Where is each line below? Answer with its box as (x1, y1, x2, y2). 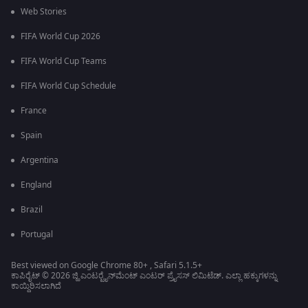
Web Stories (21, 5, 67, 19)
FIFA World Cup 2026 (21, 30, 100, 43)
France (21, 104, 47, 118)
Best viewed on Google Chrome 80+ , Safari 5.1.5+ (11, 259, 202, 272)
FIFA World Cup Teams (21, 55, 107, 68)
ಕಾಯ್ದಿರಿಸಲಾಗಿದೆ (11, 280, 61, 293)
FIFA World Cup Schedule (21, 80, 116, 93)
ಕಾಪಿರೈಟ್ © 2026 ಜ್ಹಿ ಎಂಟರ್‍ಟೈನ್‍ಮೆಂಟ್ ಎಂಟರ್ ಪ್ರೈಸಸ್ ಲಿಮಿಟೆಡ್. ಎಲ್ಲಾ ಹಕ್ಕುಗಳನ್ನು (11, 269, 277, 283)
